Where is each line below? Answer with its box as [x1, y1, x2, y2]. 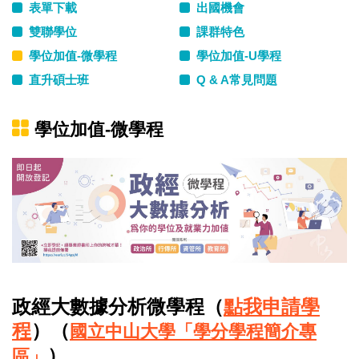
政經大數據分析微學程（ [12, 295, 224, 317]
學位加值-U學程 [196, 48, 281, 63]
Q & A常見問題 [196, 72, 277, 87]
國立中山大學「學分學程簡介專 [70, 321, 317, 341]
